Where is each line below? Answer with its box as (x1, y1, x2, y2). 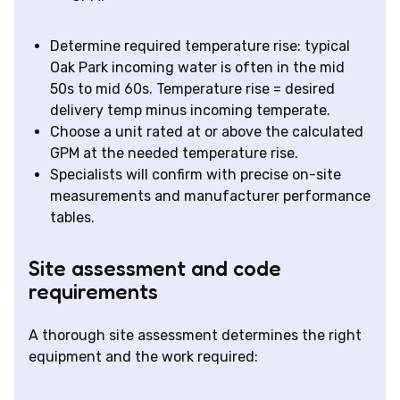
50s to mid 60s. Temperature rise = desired (50, 80, 335, 98)
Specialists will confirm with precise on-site (50, 166, 341, 184)
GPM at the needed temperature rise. (50, 145, 298, 162)
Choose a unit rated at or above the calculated (50, 123, 363, 141)
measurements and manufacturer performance (50, 187, 371, 205)
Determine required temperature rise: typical (50, 37, 350, 55)
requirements (29, 279, 158, 305)
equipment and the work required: (29, 348, 258, 366)
